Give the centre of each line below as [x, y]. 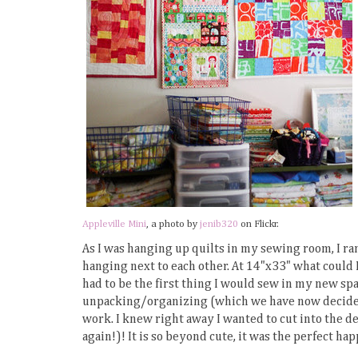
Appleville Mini [114, 224]
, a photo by [173, 224]
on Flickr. [259, 224]
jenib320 [219, 224]
